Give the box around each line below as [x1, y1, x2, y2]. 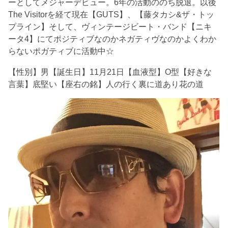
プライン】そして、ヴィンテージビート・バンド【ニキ [8, 22, 212, 32]
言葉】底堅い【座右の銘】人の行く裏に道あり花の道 [8, 79, 204, 89]
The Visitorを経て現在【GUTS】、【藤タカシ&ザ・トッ [8, 10, 215, 19]
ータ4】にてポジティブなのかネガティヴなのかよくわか [8, 34, 217, 44]
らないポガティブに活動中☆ [8, 46, 115, 56]
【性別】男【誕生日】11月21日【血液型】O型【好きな [8, 67, 212, 76]
